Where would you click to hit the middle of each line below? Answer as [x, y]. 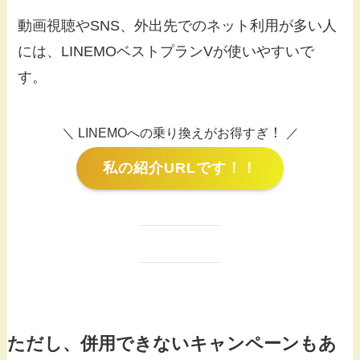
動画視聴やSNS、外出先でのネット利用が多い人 [178, 25]
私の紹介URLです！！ [180, 168]
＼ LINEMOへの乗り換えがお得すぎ [165, 132]
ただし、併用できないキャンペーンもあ [172, 344]
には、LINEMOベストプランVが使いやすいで [166, 51]
